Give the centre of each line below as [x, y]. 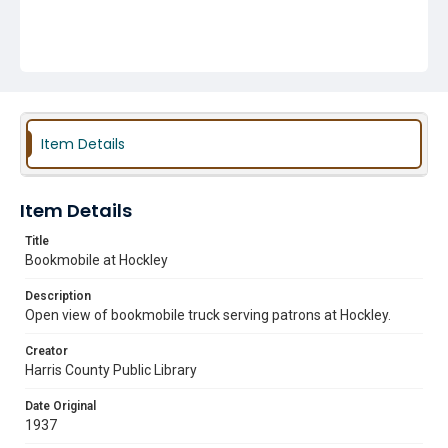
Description [58, 296]
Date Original [60, 406]
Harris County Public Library [111, 370]
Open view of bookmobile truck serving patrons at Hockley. [208, 315]
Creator [46, 351]
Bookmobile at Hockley [96, 260]
